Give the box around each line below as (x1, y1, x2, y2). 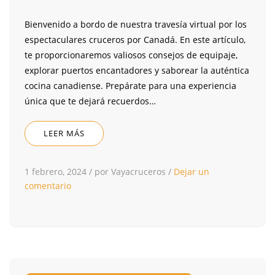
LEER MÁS (44, 128, 85, 139)
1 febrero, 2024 (25, 166, 87, 178)
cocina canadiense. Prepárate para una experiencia (25, 80, 236, 92)
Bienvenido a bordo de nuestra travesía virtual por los (25, 18, 247, 31)
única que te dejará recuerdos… (25, 95, 156, 107)
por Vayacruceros (95, 166, 166, 178)
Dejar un (174, 166, 209, 178)
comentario (25, 180, 71, 192)
